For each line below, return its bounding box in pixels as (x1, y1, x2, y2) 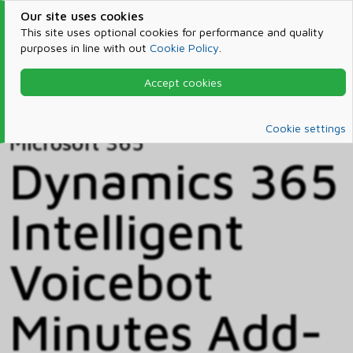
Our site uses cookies (20, 9, 143, 23)
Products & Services (65, 79, 187, 95)
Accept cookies (143, 76, 222, 89)
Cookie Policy (149, 41, 219, 54)
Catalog (28, 98, 74, 114)
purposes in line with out (20, 41, 150, 54)
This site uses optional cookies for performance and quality (20, 25, 324, 39)
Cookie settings (266, 121, 346, 136)
